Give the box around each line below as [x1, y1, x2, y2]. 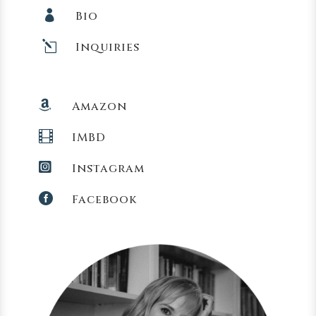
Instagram [71, 160, 145, 176]
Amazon [71, 98, 127, 114]
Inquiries [75, 39, 140, 55]
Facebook [71, 191, 137, 207]
